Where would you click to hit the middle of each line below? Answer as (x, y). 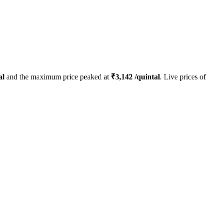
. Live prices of (183, 77)
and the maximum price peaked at (58, 77)
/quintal (146, 77)
